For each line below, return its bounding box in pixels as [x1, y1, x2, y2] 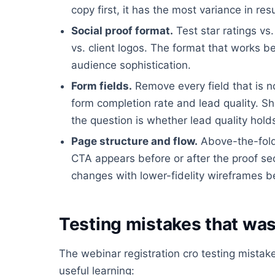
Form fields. [71, 80, 132, 93]
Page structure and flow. [71, 135, 198, 148]
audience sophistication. [71, 59, 191, 72]
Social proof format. [71, 25, 173, 37]
